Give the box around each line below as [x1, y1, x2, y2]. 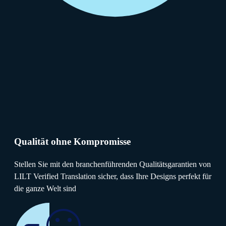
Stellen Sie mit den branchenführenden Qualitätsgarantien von [14, 159, 211, 168]
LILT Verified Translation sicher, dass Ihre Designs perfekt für [14, 172, 211, 181]
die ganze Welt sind [14, 184, 76, 193]
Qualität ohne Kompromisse [14, 136, 131, 147]
